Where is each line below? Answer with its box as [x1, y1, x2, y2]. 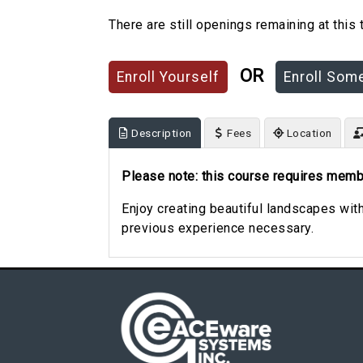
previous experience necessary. [122, 220, 314, 236]
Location [286, 126, 332, 139]
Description [131, 126, 192, 139]
